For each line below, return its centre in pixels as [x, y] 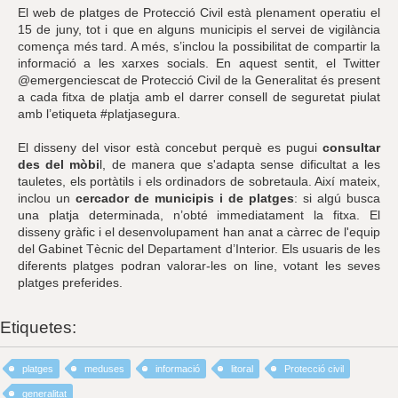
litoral [242, 368]
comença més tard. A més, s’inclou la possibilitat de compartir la [199, 46]
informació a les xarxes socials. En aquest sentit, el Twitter [199, 63]
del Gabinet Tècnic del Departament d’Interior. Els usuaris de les [199, 248]
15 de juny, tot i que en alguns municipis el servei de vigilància [199, 29]
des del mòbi [59, 164]
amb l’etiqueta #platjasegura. [99, 113]
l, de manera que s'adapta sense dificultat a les [240, 164]
